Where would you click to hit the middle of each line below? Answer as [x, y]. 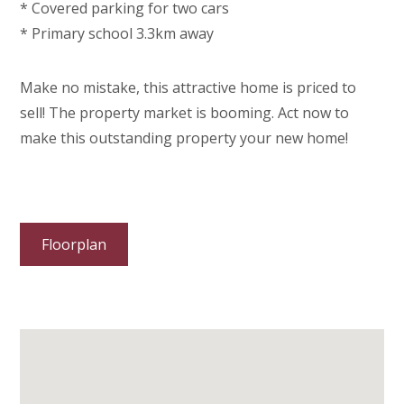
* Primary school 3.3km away [117, 33]
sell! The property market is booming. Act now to [185, 112]
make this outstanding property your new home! [184, 138]
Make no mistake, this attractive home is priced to [188, 87]
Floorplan [74, 244]
